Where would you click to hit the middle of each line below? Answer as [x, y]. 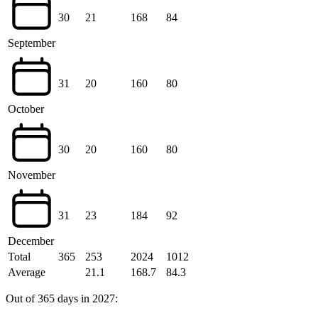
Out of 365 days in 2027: [62, 299]
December [31, 241]
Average [27, 273]
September [32, 43]
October [26, 109]
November [32, 175]
